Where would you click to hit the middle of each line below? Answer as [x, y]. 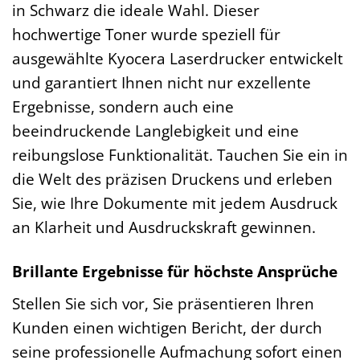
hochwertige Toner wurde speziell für [146, 35]
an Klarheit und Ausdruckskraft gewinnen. [164, 227]
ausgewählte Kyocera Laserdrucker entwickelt [178, 59]
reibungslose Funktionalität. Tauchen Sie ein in [180, 155]
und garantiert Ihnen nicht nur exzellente [162, 83]
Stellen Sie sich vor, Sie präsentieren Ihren [163, 303]
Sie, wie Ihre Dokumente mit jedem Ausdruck [175, 203]
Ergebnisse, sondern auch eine [123, 107]
